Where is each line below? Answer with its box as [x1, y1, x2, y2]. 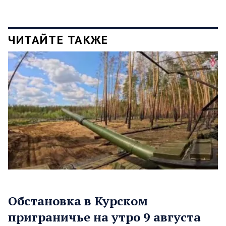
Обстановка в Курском [8, 192, 148, 209]
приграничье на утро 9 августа [8, 208, 201, 225]
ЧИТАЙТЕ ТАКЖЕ [8, 31, 108, 47]
